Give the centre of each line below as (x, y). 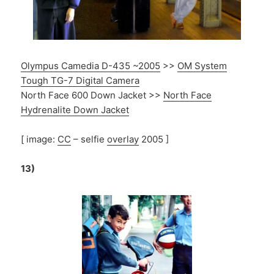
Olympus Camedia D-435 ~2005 (91, 66)
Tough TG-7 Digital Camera (80, 81)
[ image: (39, 139)
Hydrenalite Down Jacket (75, 110)
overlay (123, 139)
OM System (202, 66)
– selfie (89, 139)
